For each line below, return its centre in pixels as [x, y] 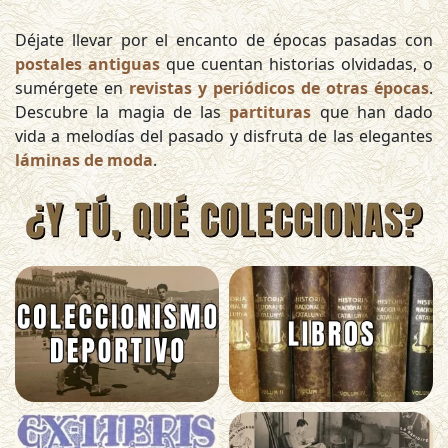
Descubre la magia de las [122, 112]
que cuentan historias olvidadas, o [296, 64]
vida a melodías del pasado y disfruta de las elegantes [224, 136]
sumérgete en [72, 88]
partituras [270, 112]
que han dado [372, 112]
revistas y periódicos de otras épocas [279, 88]
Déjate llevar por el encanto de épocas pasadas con [224, 40]
